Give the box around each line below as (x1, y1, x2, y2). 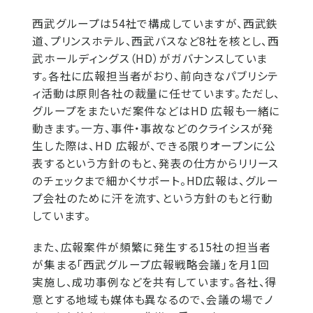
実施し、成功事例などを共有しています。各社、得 (32, 274, 277, 291)
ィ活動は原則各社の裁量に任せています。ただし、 (32, 85, 281, 102)
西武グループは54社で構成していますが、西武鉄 (32, 15, 279, 32)
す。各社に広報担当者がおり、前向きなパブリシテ (32, 68, 279, 85)
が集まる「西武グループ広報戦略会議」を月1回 (32, 256, 270, 273)
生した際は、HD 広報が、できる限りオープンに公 (32, 138, 277, 154)
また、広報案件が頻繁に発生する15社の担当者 (32, 239, 271, 256)
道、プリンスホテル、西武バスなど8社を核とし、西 (32, 33, 280, 50)
